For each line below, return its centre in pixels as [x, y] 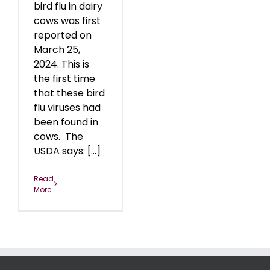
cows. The [58, 136]
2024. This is [61, 64]
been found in [66, 122]
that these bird [69, 93]
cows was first [67, 20]
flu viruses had [67, 107]
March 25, [57, 49]
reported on [63, 35]
